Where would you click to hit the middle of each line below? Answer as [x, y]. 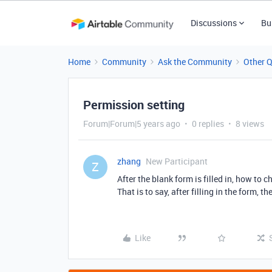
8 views [250, 124]
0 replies [208, 124]
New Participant [177, 161]
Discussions [213, 23]
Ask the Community [195, 62]
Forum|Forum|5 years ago [132, 124]
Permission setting [134, 105]
